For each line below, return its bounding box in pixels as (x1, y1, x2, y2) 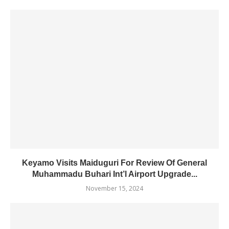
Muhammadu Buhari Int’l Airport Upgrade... (32, 170, 197, 178)
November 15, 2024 (86, 184, 143, 193)
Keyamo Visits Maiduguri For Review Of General (22, 158, 207, 167)
